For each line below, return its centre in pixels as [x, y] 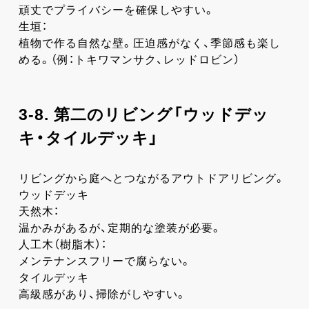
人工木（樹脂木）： [62, 244]
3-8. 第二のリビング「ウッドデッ [143, 114]
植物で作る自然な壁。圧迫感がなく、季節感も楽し [149, 43]
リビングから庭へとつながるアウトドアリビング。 [152, 178]
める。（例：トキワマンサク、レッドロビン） [129, 59]
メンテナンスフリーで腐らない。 [105, 261]
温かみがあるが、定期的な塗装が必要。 [120, 228]
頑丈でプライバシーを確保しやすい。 [117, 10]
